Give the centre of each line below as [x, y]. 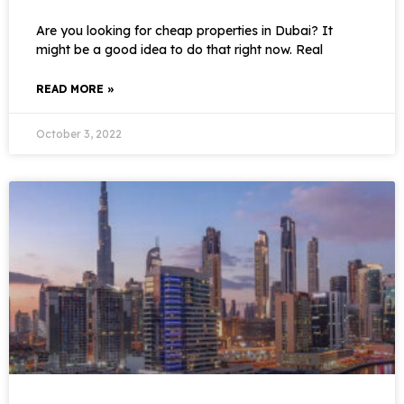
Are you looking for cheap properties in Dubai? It [184, 31]
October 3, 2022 [79, 134]
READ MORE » [75, 89]
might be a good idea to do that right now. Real [179, 50]
